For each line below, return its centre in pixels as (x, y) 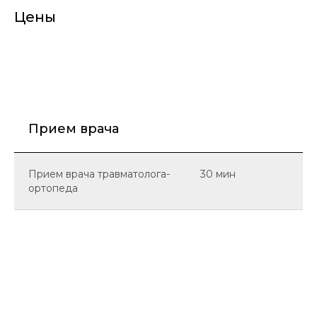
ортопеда (53, 189)
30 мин (218, 174)
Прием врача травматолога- (99, 174)
